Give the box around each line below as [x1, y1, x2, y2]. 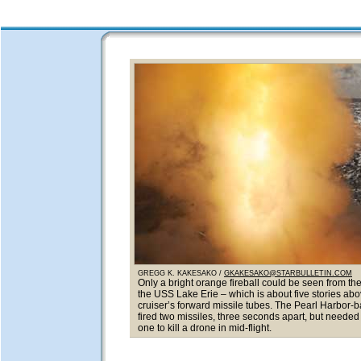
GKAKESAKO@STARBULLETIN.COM [224, 269, 352, 277]
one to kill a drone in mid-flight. [138, 322, 272, 334]
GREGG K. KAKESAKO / [138, 269, 224, 277]
